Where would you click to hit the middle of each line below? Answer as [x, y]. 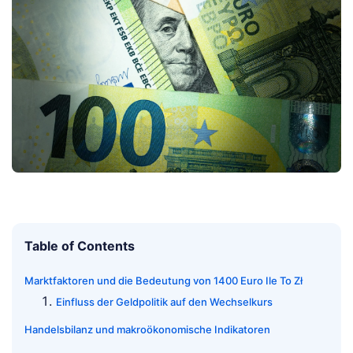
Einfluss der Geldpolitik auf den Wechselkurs [164, 301]
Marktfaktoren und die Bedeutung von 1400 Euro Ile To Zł [163, 280]
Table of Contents [80, 245]
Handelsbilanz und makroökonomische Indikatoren [147, 329]
